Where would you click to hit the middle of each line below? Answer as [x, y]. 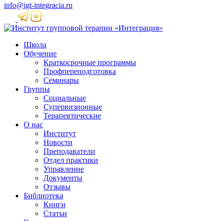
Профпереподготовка [80, 71]
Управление [64, 169]
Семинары [61, 80]
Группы [37, 89]
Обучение [40, 54]
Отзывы [57, 187]
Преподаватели [69, 151]
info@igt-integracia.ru [38, 5]
